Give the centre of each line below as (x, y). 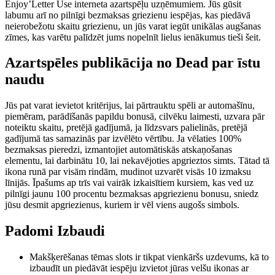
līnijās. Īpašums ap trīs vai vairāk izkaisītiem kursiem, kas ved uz (129, 183)
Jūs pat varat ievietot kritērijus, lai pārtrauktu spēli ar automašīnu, (130, 106)
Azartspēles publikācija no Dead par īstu (133, 63)
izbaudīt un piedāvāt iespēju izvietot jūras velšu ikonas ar (139, 268)
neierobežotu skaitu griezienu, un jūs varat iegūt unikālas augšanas (133, 26)
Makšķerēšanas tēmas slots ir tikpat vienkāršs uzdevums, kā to (149, 257)
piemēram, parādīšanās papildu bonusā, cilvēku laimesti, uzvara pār (135, 117)
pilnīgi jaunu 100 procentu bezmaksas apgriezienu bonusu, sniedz (132, 194)
